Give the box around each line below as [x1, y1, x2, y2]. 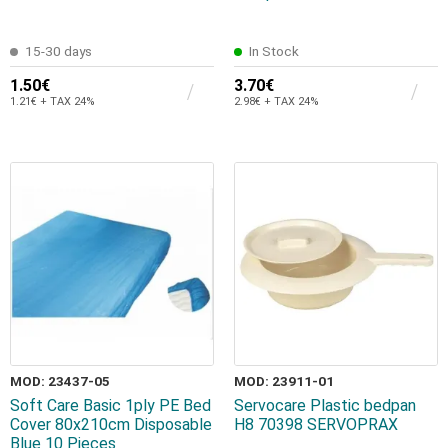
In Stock [249, 43, 299, 60]
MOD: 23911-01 [234, 373, 334, 390]
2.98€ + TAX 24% [234, 95, 319, 109]
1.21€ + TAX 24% [10, 95, 95, 109]
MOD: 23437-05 [10, 373, 110, 390]
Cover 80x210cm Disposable [10, 415, 212, 435]
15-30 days [25, 43, 92, 60]
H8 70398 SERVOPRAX [234, 415, 398, 435]
